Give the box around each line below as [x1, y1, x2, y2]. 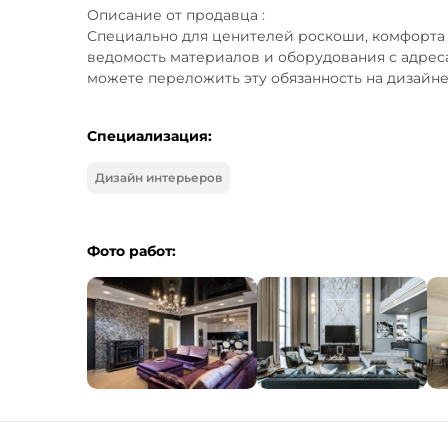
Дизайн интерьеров [95, 170, 222, 185]
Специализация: [87, 127, 212, 145]
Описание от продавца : [87, 6, 265, 24]
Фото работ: [87, 242, 176, 260]
